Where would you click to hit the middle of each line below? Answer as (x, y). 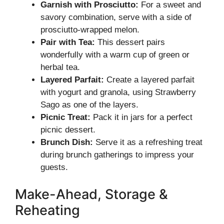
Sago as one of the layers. (89, 105)
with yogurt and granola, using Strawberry (118, 92)
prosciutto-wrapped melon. (90, 30)
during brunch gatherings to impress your (117, 155)
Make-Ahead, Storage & (91, 194)
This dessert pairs (130, 42)
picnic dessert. (68, 130)
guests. (54, 167)
